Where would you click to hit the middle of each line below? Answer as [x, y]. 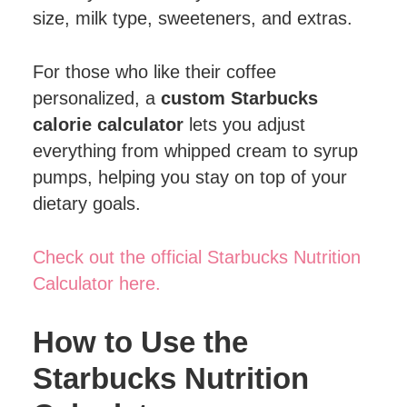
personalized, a [97, 98]
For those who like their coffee [155, 72]
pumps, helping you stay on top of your [190, 177]
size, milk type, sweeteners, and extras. [193, 18]
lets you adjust [245, 124]
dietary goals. [87, 203]
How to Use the [141, 342]
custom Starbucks [240, 98]
